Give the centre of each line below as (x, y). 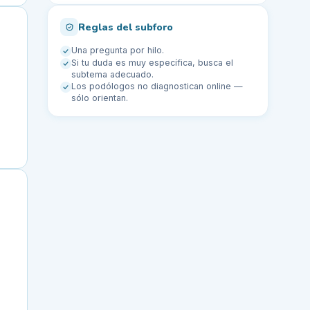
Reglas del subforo (126, 27)
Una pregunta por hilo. (118, 50)
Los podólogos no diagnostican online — (157, 86)
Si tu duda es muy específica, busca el (152, 63)
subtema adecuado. (112, 74)
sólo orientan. (100, 98)
